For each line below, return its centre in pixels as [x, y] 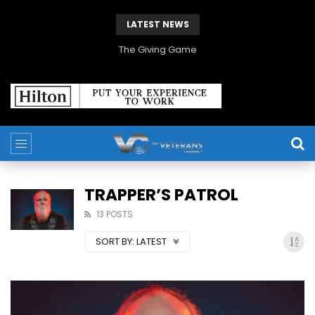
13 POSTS [115, 214]
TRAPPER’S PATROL [161, 195]
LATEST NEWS [157, 24]
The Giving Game [157, 50]
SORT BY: [115, 242]
